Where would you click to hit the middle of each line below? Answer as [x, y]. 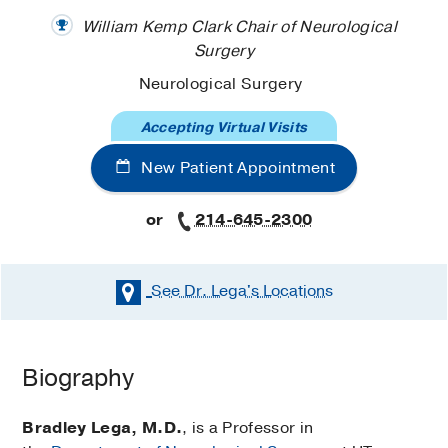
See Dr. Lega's [204, 291]
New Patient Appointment [236, 168]
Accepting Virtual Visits [224, 128]
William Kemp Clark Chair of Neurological [240, 26]
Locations [295, 291]
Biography [78, 377]
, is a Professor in [248, 427]
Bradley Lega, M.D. [102, 427]
